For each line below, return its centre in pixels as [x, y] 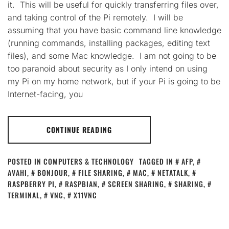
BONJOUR [53, 173]
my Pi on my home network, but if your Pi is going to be [114, 81]
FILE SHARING [100, 173]
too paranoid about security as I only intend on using [108, 68]
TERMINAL [24, 195]
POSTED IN [26, 161]
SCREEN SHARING [136, 184]
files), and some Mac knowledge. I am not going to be [112, 56]
